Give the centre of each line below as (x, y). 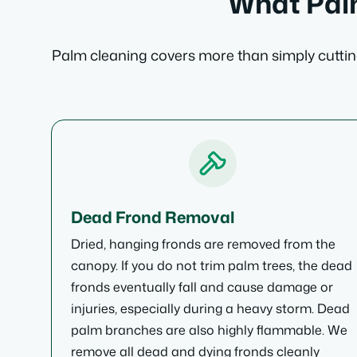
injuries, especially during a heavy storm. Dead (210, 308)
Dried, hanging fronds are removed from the (203, 244)
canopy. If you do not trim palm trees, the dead (212, 265)
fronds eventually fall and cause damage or (202, 287)
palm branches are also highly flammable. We (209, 330)
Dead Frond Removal (153, 217)
